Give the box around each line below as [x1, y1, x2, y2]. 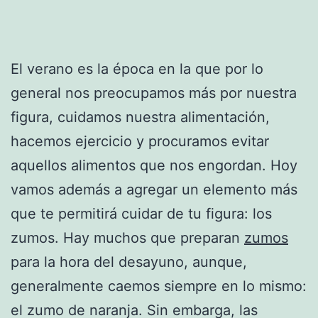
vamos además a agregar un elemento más [11, 180, 297, 198]
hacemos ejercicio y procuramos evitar [11, 132, 269, 150]
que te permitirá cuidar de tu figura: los [11, 204, 272, 222]
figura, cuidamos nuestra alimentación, [11, 108, 270, 126]
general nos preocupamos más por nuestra [11, 84, 297, 102]
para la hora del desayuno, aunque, [11, 253, 247, 270]
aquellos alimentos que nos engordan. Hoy [11, 156, 297, 174]
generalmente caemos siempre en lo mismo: [11, 277, 307, 295]
